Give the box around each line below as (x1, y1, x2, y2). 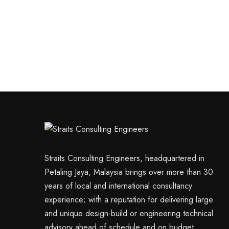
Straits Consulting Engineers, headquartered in (44, 152, 204, 165)
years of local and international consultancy (44, 180, 192, 192)
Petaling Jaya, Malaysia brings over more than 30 (44, 166, 213, 178)
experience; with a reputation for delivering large (44, 194, 213, 206)
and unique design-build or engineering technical (44, 208, 213, 220)
